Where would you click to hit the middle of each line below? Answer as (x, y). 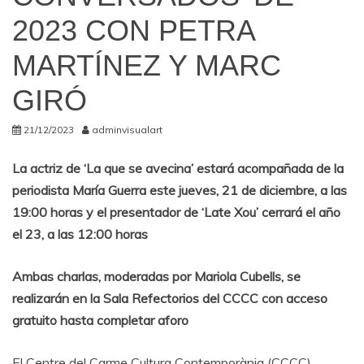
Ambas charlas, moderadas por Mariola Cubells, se (156, 276)
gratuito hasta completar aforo (100, 320)
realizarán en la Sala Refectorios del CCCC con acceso (170, 298)
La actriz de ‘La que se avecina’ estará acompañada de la (178, 168)
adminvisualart (127, 130)
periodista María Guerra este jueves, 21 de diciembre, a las (180, 190)
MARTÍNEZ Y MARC (147, 65)
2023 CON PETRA (133, 30)
